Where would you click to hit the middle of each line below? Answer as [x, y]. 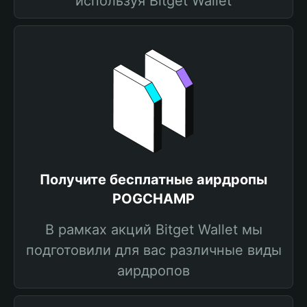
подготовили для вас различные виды [153, 250]
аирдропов [153, 271]
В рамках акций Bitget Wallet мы [153, 230]
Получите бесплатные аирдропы [153, 180]
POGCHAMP [153, 199]
